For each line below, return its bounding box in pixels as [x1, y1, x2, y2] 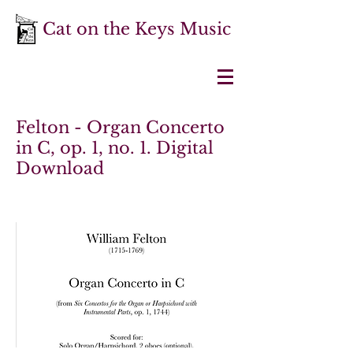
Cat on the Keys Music [43, 19, 231, 39]
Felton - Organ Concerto [16, 117, 225, 138]
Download [16, 158, 104, 179]
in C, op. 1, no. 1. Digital [16, 138, 214, 158]
